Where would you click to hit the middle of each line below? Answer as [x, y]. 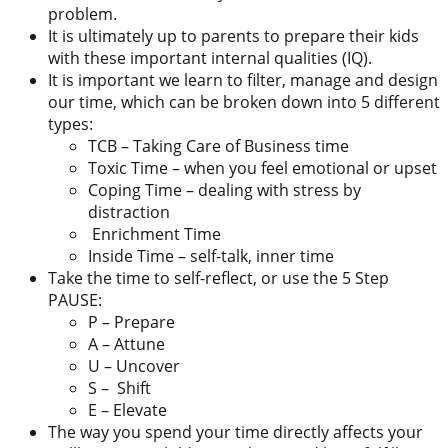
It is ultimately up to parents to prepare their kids [233, 36]
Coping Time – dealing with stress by [224, 190]
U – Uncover [134, 366]
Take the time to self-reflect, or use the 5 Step [218, 278]
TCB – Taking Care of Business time [218, 146]
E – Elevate [127, 410]
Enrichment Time [154, 234]
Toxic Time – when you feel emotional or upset [262, 168]
